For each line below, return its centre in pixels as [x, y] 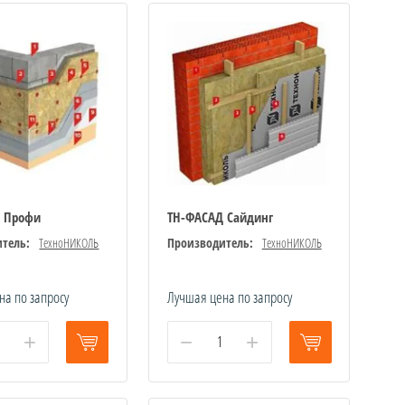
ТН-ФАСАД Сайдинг [220, 217]
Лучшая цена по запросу [229, 297]
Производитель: [210, 242]
